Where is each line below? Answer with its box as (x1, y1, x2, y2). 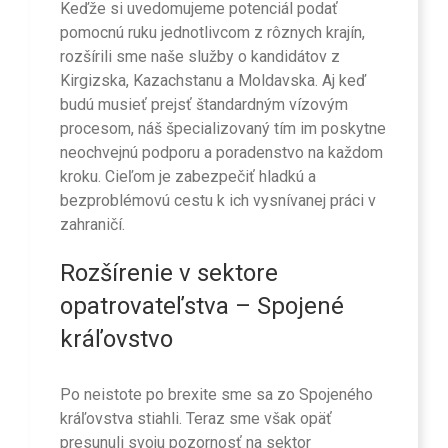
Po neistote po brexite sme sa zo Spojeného (60, 384, 373, 404)
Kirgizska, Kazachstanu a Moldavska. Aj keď (60, 71, 366, 91)
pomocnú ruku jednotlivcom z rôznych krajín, (60, 23, 365, 43)
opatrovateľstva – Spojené (60, 292, 344, 321)
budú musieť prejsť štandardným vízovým (60, 95, 348, 115)
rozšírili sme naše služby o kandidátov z (60, 47, 340, 67)
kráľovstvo (60, 325, 173, 354)
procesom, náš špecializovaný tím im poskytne (60, 119, 386, 139)
